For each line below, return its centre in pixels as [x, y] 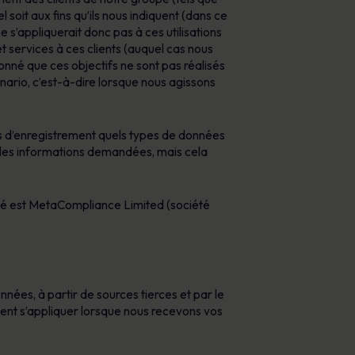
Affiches [33, 17]
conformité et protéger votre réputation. [132, 16]
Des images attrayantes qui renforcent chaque [129, 35]
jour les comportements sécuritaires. [102, 52]
